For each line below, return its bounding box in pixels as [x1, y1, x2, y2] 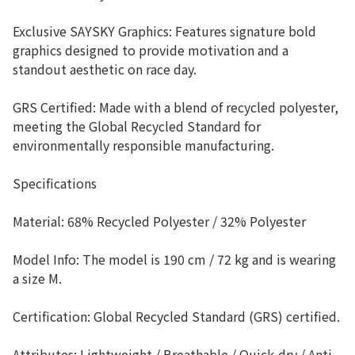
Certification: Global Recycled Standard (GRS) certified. [13, 307, 340, 326]
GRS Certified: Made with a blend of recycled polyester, [13, 97, 338, 116]
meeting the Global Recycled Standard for [13, 116, 261, 136]
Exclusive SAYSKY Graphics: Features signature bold [13, 21, 316, 40]
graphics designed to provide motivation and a [13, 40, 288, 59]
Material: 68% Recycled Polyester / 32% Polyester [13, 212, 306, 231]
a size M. [13, 269, 62, 288]
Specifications [13, 174, 97, 193]
